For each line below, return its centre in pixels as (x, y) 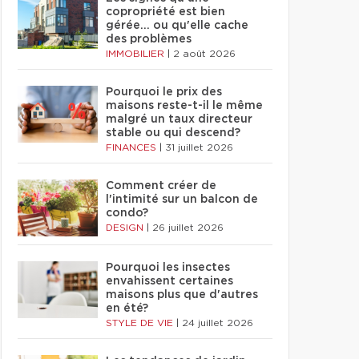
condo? (127, 213)
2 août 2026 (204, 54)
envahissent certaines (169, 281)
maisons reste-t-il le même (184, 106)
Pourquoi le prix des (164, 92)
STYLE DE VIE (141, 323)
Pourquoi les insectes (168, 268)
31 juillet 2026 (199, 147)
